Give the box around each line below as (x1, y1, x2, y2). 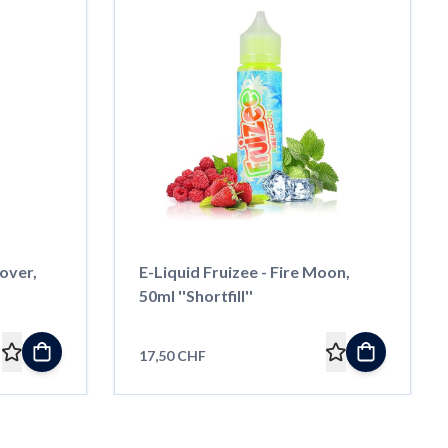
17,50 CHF (138, 346, 206, 364)
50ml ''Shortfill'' (138, 285, 253, 305)
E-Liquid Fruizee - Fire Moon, (138, 261, 350, 281)
